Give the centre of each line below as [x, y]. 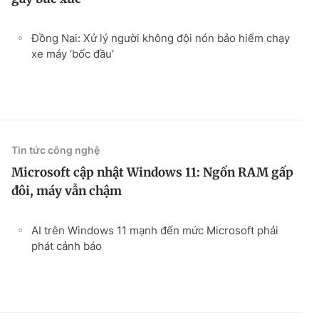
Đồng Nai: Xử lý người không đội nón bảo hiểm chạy [161, 38]
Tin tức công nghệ [56, 150]
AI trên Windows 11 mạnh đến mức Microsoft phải [155, 230]
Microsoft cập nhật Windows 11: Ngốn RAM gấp [152, 172]
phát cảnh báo [67, 246]
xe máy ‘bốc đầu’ [73, 53]
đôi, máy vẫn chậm [67, 190]
